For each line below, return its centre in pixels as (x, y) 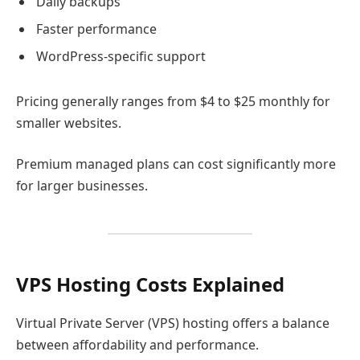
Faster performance (96, 29)
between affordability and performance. (137, 345)
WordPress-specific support (121, 56)
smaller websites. (69, 123)
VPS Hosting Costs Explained (150, 284)
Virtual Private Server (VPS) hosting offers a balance (173, 323)
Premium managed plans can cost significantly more (176, 164)
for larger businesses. (82, 186)
